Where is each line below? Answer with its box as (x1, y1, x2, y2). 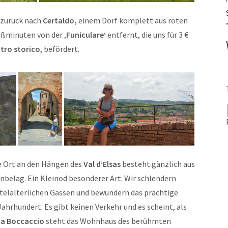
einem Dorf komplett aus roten (78, 15, 188, 25)
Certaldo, (43, 15, 78, 25)
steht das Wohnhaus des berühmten (44, 216, 171, 226)
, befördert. (40, 44, 79, 54)
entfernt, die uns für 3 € (106, 30, 188, 40)
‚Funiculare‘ (64, 30, 106, 40)
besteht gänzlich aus (121, 159, 195, 169)
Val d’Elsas (83, 159, 121, 169)
